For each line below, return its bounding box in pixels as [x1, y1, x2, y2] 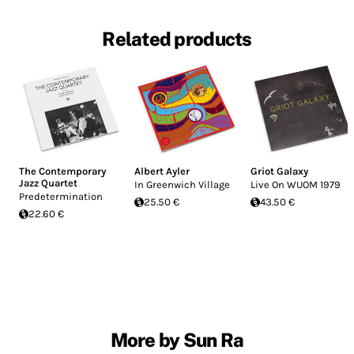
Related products [102, 28, 252, 51]
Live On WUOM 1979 [250, 179, 341, 191]
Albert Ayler [134, 165, 190, 178]
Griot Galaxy [250, 165, 308, 178]
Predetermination [19, 190, 103, 203]
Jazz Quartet [19, 177, 77, 190]
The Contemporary [19, 165, 106, 178]
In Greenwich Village [134, 179, 231, 191]
